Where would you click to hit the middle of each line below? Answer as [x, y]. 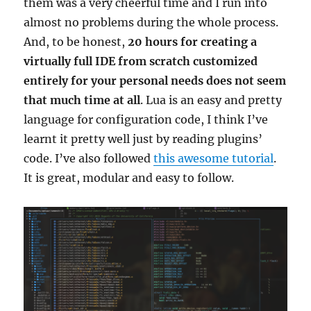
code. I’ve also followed [89, 159]
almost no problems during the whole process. [151, 23]
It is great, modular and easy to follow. [129, 178]
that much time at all [82, 100]
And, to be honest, [76, 42]
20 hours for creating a [193, 42]
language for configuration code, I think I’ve [146, 120]
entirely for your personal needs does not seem [155, 81]
